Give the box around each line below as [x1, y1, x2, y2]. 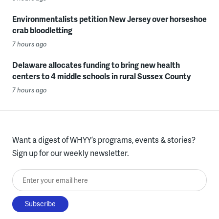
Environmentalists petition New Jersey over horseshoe [12, 13, 207, 24]
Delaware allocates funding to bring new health [12, 59, 180, 70]
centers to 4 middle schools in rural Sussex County [12, 70, 191, 82]
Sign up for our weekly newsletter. [12, 147, 129, 158]
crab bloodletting [12, 24, 72, 36]
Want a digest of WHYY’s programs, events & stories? [12, 134, 196, 145]
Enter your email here [12, 170, 87, 181]
